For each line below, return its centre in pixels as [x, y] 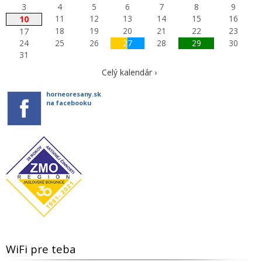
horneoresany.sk [74, 94]
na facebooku [69, 102]
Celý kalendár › [129, 72]
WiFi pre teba [41, 249]
